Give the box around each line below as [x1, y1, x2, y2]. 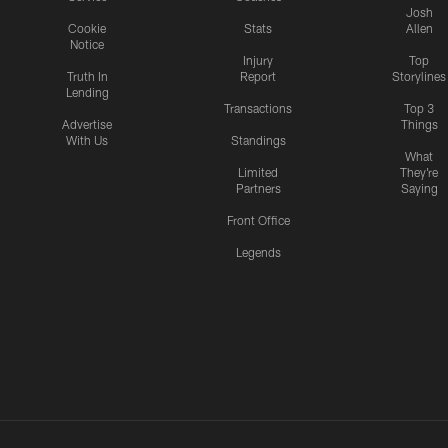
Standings [230, 133, 286, 148]
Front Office [226, 213, 290, 228]
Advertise [62, 117, 112, 132]
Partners [235, 181, 281, 196]
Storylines [392, 69, 446, 84]
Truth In [66, 69, 108, 84]
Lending [65, 85, 109, 100]
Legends [235, 245, 281, 260]
